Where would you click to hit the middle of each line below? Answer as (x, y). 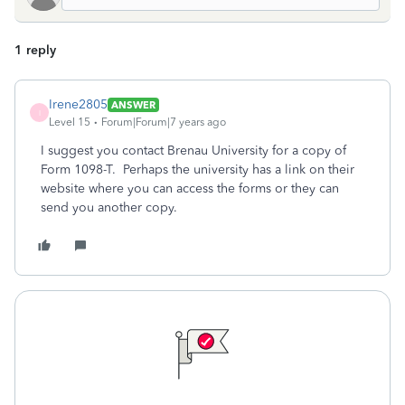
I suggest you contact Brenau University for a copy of (193, 151)
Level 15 (70, 122)
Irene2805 (78, 104)
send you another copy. (109, 207)
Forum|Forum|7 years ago (164, 122)
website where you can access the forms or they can (190, 188)
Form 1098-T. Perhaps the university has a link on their (198, 170)
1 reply (35, 50)
